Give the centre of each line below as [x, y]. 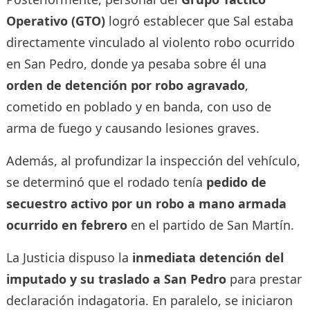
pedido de [236, 182]
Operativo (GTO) [55, 20]
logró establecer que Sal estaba [199, 20]
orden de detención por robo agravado [125, 85]
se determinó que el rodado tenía [106, 182]
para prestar [264, 279]
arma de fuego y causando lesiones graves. [133, 128]
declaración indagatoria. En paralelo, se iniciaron [149, 300]
